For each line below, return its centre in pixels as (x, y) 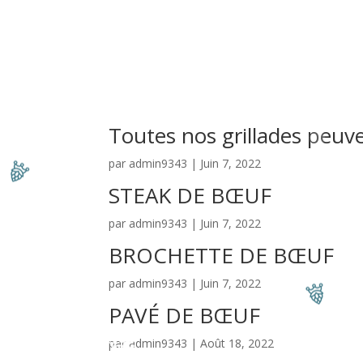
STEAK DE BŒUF (190, 195)
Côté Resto (278, 38)
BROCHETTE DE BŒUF (222, 255)
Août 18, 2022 (237, 343)
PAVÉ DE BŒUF (185, 315)
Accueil (206, 38)
